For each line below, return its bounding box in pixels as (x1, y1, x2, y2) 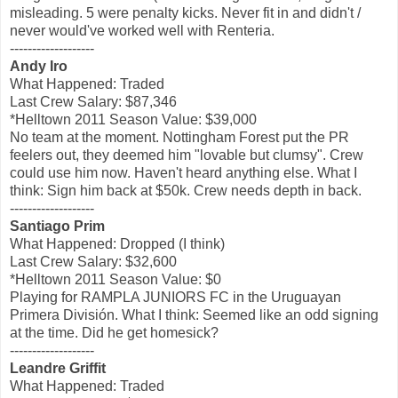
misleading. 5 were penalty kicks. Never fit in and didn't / (10, 5, 361, 21)
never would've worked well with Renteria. (10, 23, 275, 39)
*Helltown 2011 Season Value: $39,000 (10, 112, 257, 128)
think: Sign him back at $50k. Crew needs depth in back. (10, 183, 362, 199)
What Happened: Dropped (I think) (10, 236, 225, 252)
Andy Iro (10, 59, 68, 75)
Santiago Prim (10, 219, 105, 235)
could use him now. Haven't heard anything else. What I (10, 165, 357, 181)
